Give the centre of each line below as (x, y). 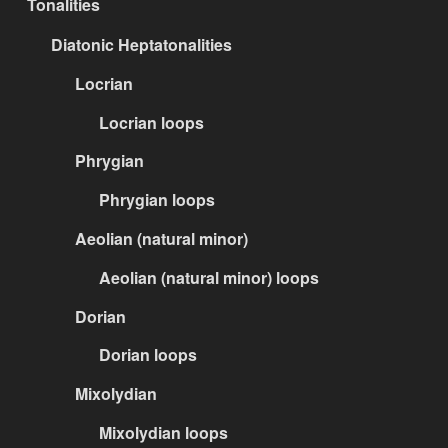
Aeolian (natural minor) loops (209, 277)
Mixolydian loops (164, 432)
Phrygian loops (157, 200)
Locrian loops (152, 122)
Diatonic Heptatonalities (142, 45)
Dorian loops (148, 355)
